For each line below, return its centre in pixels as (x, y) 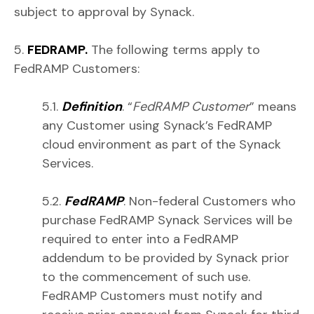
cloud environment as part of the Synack (162, 144)
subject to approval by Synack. (104, 12)
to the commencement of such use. (146, 277)
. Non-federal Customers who (210, 201)
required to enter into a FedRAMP (140, 239)
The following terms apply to (174, 50)
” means (273, 107)
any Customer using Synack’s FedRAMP (157, 125)
